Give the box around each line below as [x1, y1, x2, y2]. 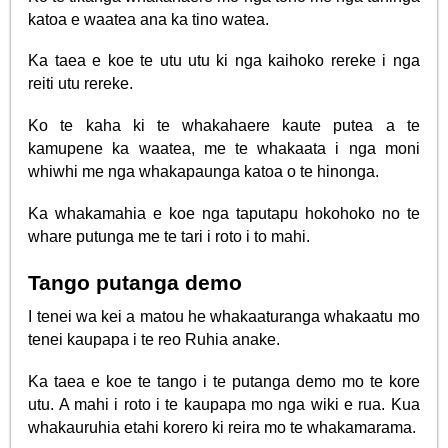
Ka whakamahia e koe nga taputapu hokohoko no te [28, 204, 420, 222]
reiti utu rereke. [28, 75, 134, 93]
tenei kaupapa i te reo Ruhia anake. [28, 331, 281, 349]
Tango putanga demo [28, 270, 243, 294]
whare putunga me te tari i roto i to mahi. [28, 227, 311, 245]
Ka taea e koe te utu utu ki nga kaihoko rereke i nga [28, 52, 420, 70]
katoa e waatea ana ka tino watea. [28, 10, 270, 28]
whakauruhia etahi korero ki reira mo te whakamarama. [28, 418, 417, 436]
